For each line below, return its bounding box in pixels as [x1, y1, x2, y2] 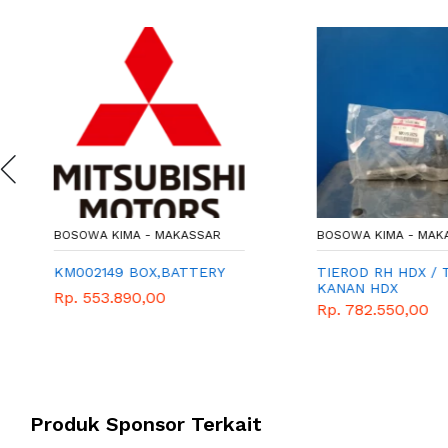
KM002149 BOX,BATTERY [51, 263, 223, 280]
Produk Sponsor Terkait [30, 412, 262, 437]
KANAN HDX [313, 279, 395, 296]
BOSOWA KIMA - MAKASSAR [51, 227, 219, 242]
